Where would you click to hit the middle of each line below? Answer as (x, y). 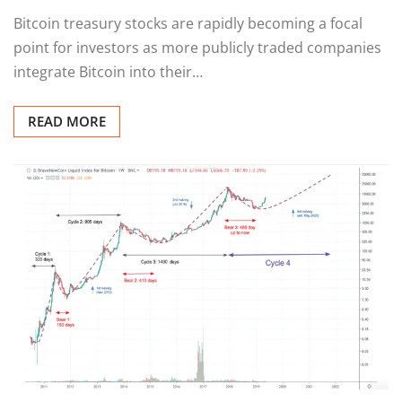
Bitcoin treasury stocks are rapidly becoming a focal (188, 24)
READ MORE (67, 122)
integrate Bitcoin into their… (108, 72)
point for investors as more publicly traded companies (197, 48)
